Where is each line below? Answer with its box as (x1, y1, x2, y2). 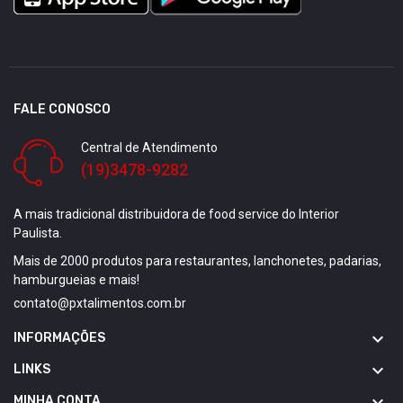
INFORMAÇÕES (13, 330, 105, 346)
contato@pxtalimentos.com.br (13, 296, 186, 311)
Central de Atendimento (81, 140, 218, 156)
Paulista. (13, 226, 62, 241)
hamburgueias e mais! (13, 273, 139, 288)
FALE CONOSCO (13, 102, 111, 118)
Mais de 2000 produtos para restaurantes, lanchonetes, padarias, (13, 254, 381, 269)
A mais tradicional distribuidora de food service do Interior (13, 207, 339, 222)
